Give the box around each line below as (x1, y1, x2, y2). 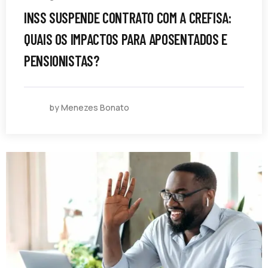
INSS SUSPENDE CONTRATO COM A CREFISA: (24, 8, 232, 26)
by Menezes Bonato (50, 101, 129, 113)
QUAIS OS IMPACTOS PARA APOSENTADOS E (24, 30, 228, 48)
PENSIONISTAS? (24, 51, 99, 69)
